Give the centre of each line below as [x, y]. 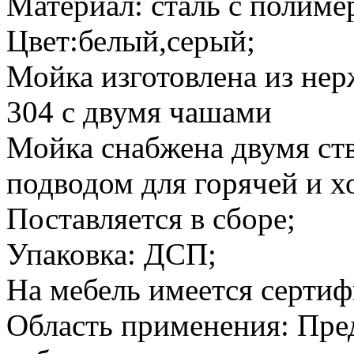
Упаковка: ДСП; [111, 254]
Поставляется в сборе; [151, 218]
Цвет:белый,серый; [131, 40]
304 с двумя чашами [139, 111]
